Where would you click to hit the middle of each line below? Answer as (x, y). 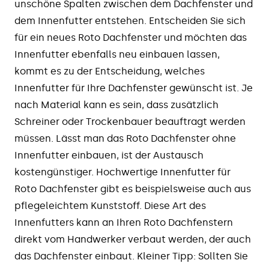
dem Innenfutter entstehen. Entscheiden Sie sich (130, 21)
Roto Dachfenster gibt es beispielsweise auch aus (133, 189)
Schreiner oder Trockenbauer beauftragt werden (130, 122)
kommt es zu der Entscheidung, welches (110, 71)
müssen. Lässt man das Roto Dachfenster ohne (125, 138)
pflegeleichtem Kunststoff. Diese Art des (110, 206)
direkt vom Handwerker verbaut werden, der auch (133, 239)
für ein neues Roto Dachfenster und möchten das (131, 38)
